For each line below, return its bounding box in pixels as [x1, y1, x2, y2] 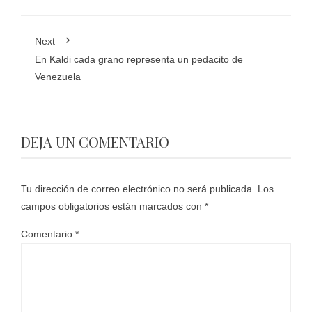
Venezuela [35, 71, 81, 83]
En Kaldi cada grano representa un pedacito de [35, 54, 243, 65]
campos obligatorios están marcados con [21, 201, 205, 212]
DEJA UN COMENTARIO [21, 132, 169, 152]
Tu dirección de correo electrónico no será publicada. [21, 183, 255, 195]
